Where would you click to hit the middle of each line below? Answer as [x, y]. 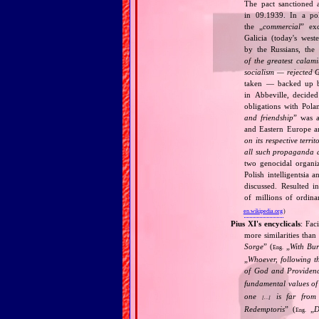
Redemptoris [265, 309]
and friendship [269, 117]
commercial [282, 26]
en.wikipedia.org [263, 211]
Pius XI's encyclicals [266, 223]
